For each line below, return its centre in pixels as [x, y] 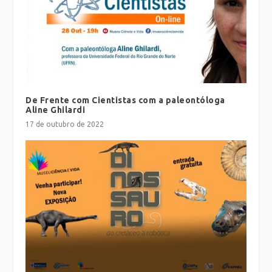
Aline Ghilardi [56, 110]
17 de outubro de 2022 [65, 124]
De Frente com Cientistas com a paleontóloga [125, 100]
